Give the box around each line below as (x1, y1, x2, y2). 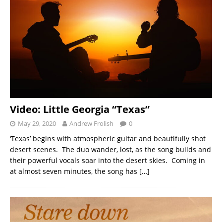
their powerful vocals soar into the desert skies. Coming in (10, 155, 205, 165)
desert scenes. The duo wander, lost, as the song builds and (10, 144, 211, 154)
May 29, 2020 (18, 118, 56, 128)
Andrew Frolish (69, 118, 113, 128)
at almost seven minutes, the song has (10, 166, 139, 176)
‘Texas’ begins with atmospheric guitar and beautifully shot (10, 133, 206, 143)
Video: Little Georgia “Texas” (10, 102, 150, 116)
